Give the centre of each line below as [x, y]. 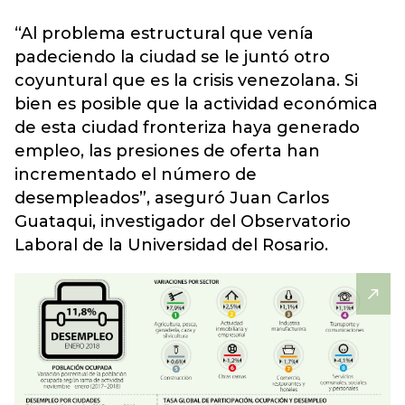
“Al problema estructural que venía [164, 33]
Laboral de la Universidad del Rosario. [171, 245]
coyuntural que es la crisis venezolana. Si [186, 80]
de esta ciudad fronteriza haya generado [187, 127]
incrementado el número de [136, 174]
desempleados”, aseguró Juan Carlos [172, 198]
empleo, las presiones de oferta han [167, 151]
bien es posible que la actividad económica [196, 104]
